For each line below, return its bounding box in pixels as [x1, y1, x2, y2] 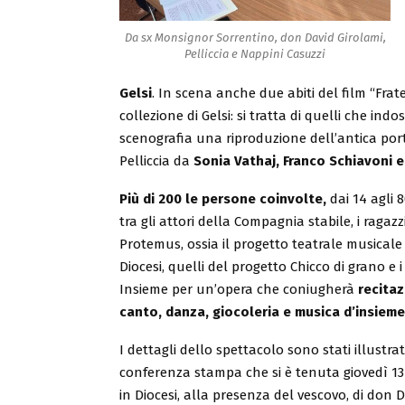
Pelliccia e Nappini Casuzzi [184, 46, 325, 61]
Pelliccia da [119, 152, 193, 169]
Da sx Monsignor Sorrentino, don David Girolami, [124, 30, 386, 44]
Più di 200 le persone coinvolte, [119, 190, 326, 207]
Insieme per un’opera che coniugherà [119, 280, 358, 297]
